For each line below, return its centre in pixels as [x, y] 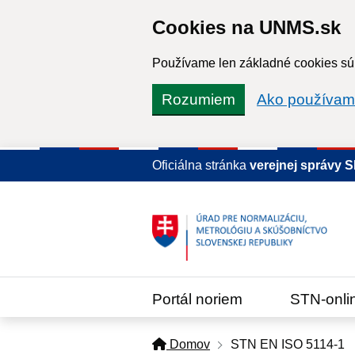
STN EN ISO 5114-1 [287, 344]
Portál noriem [197, 299]
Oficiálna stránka [201, 165]
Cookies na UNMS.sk [246, 27]
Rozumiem [198, 99]
